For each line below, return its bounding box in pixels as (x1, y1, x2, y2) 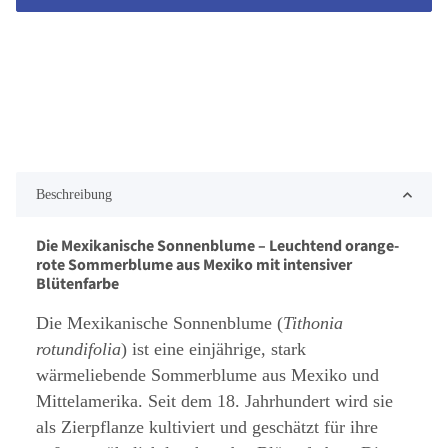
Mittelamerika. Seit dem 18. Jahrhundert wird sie (36, 391, 393, 412)
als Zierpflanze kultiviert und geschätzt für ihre (36, 417, 378, 438)
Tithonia (283, 313, 343, 334)
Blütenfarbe (36, 273, 119, 296)
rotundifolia (36, 339, 121, 360)
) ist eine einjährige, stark (121, 339, 306, 360)
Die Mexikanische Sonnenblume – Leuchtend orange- (36, 235, 399, 258)
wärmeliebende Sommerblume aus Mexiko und (36, 365, 379, 386)
